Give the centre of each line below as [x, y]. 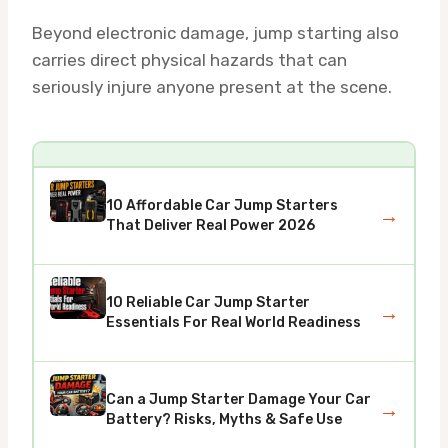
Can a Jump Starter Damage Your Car [238, 400]
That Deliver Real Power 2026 [210, 226]
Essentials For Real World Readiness [233, 323]
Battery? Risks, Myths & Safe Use [223, 420]
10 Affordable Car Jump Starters [221, 206]
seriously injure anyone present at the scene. [212, 87]
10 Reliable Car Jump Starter [207, 303]
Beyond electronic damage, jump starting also [215, 33]
